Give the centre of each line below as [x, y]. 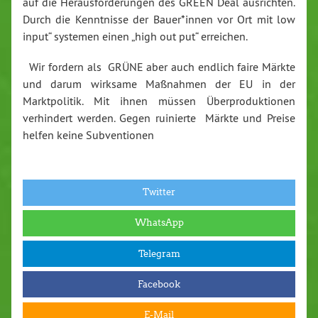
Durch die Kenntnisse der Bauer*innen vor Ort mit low [159, 19]
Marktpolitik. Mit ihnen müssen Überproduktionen [159, 100]
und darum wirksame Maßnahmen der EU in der [159, 83]
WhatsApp [159, 223]
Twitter [159, 192]
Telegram [159, 253]
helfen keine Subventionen [88, 135]
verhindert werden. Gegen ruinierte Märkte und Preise [159, 117]
